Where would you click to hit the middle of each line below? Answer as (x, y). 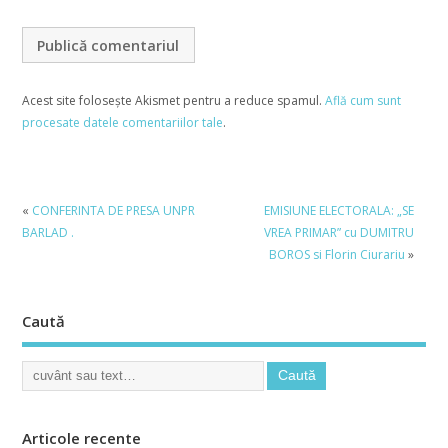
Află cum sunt (362, 100)
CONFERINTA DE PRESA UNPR (113, 211)
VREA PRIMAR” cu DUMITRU (338, 233)
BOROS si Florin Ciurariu (336, 255)
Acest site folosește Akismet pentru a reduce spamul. (173, 100)
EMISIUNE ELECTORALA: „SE (338, 211)
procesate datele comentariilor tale (122, 122)
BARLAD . (47, 233)
